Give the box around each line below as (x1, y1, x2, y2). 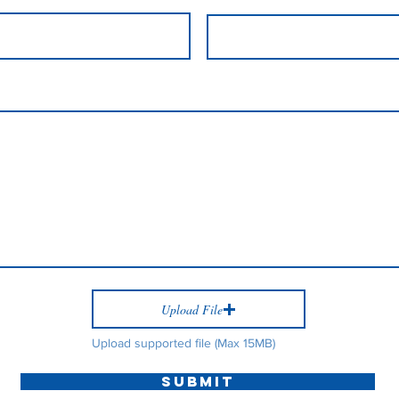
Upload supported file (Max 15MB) (92, 336, 275, 351)
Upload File (161, 300, 223, 318)
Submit (161, 372, 234, 391)
